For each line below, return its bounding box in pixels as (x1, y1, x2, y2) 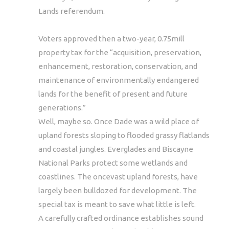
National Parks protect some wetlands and (38, 158, 188, 167)
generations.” (38, 103, 86, 112)
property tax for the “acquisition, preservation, (38, 48, 201, 57)
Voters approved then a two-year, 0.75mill (38, 34, 185, 43)
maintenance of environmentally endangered (38, 75, 199, 84)
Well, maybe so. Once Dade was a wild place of (38, 117, 199, 126)
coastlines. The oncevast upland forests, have (38, 172, 198, 181)
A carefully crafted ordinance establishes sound (38, 213, 203, 222)
